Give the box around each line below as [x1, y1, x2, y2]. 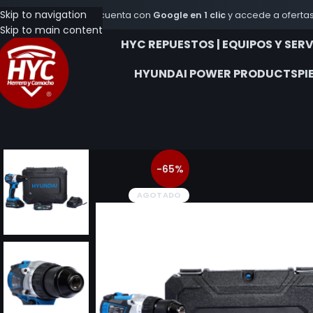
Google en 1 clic [153, 8, 226, 21]
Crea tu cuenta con [64, 8, 153, 21]
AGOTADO [136, 189, 182, 201]
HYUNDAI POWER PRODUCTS [134, 65, 298, 82]
